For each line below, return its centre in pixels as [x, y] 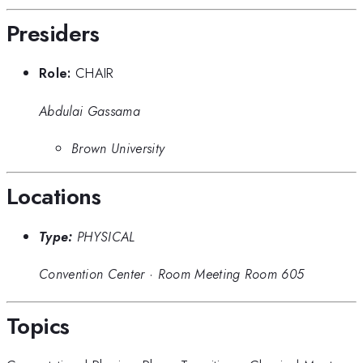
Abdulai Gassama [90, 111]
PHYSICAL [106, 236]
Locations [53, 197]
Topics [38, 326]
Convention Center [92, 274]
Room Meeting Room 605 [231, 274]
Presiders [53, 33]
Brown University [118, 148]
